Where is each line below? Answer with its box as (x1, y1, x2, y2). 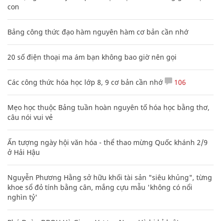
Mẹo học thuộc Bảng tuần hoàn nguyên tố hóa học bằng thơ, (7, 102, 210, 112)
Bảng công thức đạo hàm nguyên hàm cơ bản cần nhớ (7, 27, 188, 37)
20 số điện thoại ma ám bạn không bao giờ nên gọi (7, 52, 177, 62)
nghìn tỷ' (7, 192, 37, 202)
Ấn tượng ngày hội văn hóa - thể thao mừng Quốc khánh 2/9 (7, 137, 208, 147)
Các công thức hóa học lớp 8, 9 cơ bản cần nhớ (7, 77, 163, 87)
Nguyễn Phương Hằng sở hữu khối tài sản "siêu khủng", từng (7, 172, 212, 182)
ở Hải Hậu (7, 147, 40, 157)
